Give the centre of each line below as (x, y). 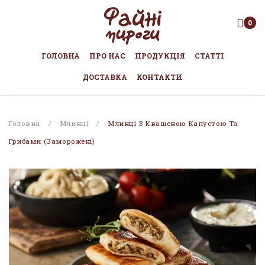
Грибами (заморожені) (52, 141)
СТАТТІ (209, 56)
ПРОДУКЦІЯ (160, 56)
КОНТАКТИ (159, 77)
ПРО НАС (107, 56)
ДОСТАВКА (105, 77)
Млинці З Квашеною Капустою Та (172, 123)
